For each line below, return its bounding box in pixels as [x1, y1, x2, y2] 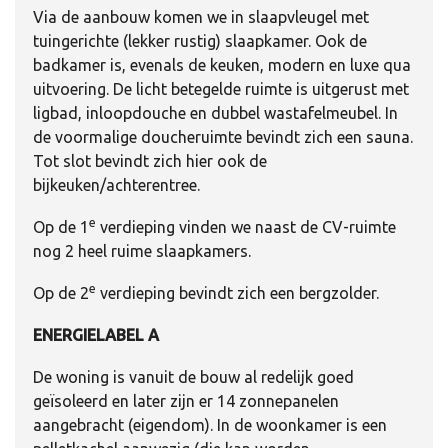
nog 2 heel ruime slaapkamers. [33, 241, 251, 260]
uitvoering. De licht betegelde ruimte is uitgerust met [33, 79, 409, 98]
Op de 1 [33, 217, 89, 236]
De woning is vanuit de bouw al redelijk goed [33, 367, 354, 386]
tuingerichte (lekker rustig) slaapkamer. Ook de [33, 31, 367, 50]
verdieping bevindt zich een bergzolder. [96, 283, 379, 302]
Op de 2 [33, 283, 89, 302]
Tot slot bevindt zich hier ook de [33, 151, 267, 170]
